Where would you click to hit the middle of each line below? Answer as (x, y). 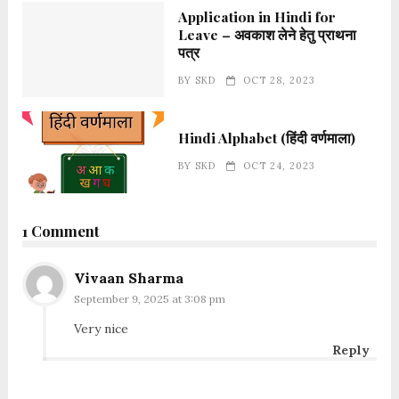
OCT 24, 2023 (279, 165)
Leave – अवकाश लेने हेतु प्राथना (268, 35)
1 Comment (61, 230)
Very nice (101, 328)
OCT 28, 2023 (279, 81)
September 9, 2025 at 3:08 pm (149, 298)
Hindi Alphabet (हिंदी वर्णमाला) (267, 137)
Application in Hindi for (257, 17)
